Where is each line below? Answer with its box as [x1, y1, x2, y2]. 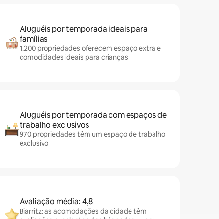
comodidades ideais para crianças [20, 53, 128, 62]
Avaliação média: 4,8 [20, 197, 93, 207]
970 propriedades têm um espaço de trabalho [20, 130, 165, 139]
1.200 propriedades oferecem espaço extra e [20, 44, 161, 53]
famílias [20, 34, 47, 44]
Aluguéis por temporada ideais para [20, 24, 148, 34]
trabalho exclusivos [20, 120, 89, 130]
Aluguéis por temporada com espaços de [20, 110, 167, 120]
